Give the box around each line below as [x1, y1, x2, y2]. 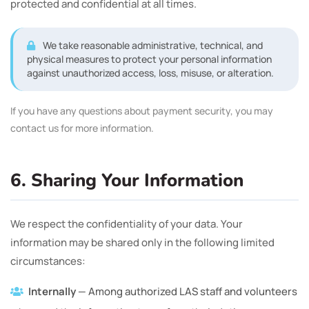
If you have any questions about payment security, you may [10, 104, 273, 117]
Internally [28, 284, 76, 299]
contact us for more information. [10, 121, 154, 134]
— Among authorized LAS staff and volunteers [76, 284, 297, 299]
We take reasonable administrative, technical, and [41, 39, 263, 52]
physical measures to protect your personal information [27, 52, 272, 66]
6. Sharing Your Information [10, 168, 243, 192]
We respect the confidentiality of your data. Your [10, 217, 243, 231]
